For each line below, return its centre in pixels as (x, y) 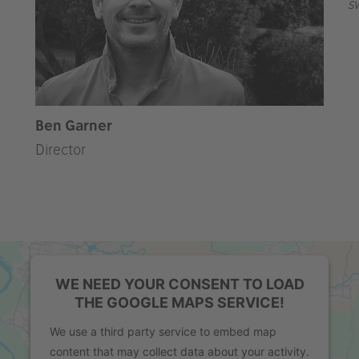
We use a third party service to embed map (163, 331)
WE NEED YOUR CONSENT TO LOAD (179, 284)
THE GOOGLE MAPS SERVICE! (179, 302)
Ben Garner (74, 125)
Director (61, 149)
